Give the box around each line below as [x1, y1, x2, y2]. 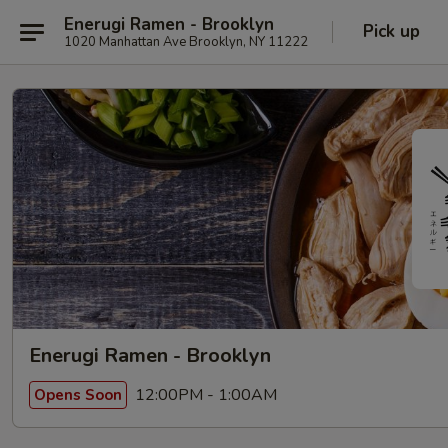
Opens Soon [34, 384, 122, 405]
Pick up [363, 20, 420, 43]
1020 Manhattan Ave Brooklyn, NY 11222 [64, 32, 308, 51]
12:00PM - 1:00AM [131, 383, 277, 406]
